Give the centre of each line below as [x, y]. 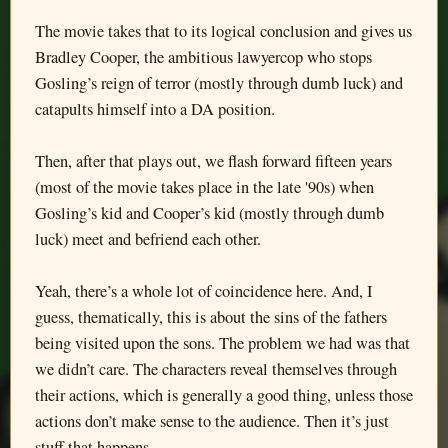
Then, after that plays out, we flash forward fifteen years [213, 161]
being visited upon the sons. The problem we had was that [222, 343]
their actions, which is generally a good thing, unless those [224, 395]
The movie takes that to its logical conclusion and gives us [223, 31]
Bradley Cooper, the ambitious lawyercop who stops [203, 57]
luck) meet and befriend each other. [148, 239]
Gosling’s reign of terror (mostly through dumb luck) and [219, 83]
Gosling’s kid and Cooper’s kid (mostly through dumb [209, 213]
